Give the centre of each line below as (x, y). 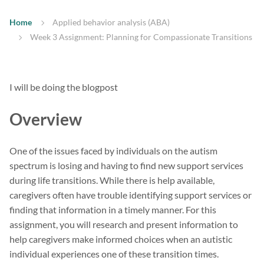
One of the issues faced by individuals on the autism (113, 151)
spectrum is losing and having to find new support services (126, 166)
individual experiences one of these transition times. (114, 254)
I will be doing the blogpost (64, 87)
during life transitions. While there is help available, (112, 180)
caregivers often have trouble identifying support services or (131, 195)
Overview (46, 119)
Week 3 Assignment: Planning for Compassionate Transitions (141, 37)
